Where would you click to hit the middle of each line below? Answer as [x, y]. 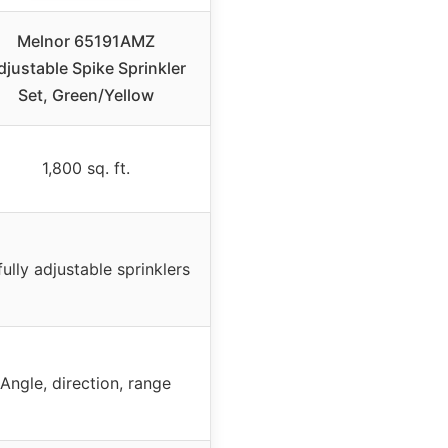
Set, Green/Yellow [85, 94]
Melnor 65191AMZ [85, 40]
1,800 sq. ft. [85, 167]
